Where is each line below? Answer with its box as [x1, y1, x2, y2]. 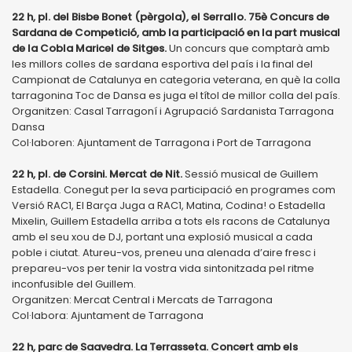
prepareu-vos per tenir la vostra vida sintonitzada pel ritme [12, 260, 314, 276]
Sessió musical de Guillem [185, 166, 318, 181]
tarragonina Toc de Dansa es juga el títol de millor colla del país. [12, 87, 340, 103]
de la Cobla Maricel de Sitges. [12, 40, 169, 56]
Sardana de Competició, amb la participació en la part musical [12, 24, 340, 40]
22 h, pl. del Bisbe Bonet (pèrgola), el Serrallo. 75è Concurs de [12, 9, 329, 24]
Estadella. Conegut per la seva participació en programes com [12, 181, 335, 197]
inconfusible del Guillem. [12, 276, 136, 291]
